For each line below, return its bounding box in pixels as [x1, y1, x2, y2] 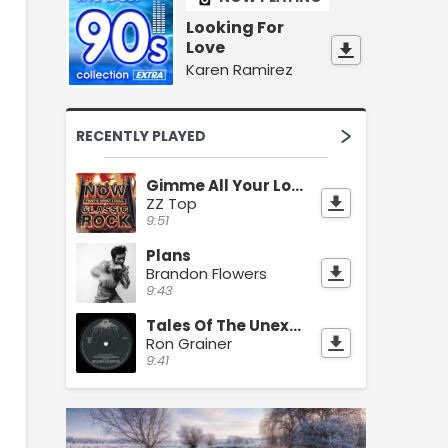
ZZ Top [146, 192, 197, 214]
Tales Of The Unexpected [289, 314, 301, 336]
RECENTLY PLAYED [76, 125, 206, 146]
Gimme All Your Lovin [291, 174, 303, 196]
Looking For [186, 15, 284, 39]
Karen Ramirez [186, 58, 293, 80]
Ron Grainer [146, 332, 232, 354]
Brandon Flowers [146, 262, 267, 284]
